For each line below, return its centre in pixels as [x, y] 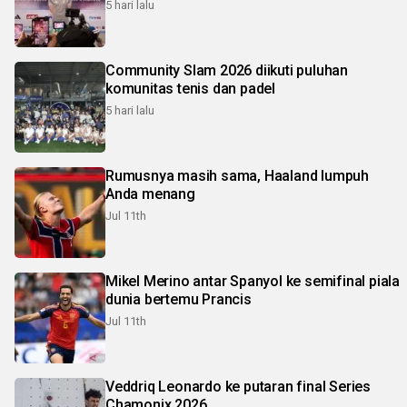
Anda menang [150, 194]
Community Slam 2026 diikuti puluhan [227, 71]
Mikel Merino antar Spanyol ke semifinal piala [253, 282]
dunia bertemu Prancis [179, 300]
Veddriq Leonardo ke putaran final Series [238, 387]
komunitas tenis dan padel [190, 89]
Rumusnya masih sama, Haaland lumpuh [237, 176]
